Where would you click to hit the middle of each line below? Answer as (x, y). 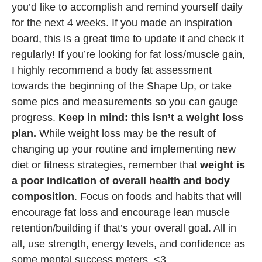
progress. (35, 118)
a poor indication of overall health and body (121, 181)
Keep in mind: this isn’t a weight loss (151, 118)
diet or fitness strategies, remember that (106, 165)
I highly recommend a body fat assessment (112, 70)
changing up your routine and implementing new (124, 149)
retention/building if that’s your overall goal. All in (124, 228)
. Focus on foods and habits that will (158, 197)
